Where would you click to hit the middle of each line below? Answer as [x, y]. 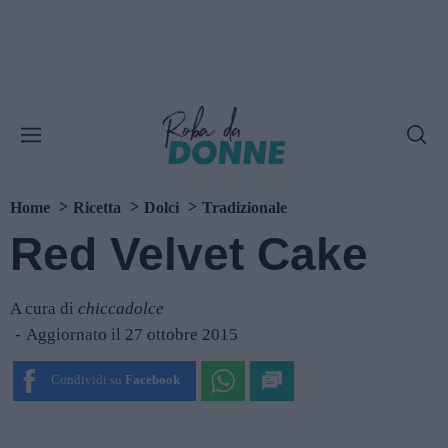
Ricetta [97, 207]
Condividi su [86, 380]
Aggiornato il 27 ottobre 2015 [132, 334]
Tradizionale [244, 207]
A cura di [44, 308]
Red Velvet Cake [189, 254]
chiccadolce [121, 308]
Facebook [152, 380]
